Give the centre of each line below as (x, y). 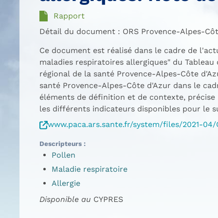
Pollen (63, 155)
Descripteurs (61, 144)
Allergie (66, 183)
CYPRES (107, 199)
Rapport (69, 16)
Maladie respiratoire (89, 169)
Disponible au (65, 199)
